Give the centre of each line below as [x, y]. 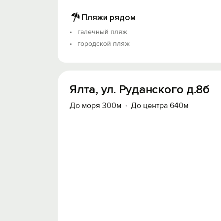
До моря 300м [95, 106]
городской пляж [104, 44]
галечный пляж [102, 32]
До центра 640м [160, 106]
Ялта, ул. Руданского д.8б [140, 90]
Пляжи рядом [109, 17]
